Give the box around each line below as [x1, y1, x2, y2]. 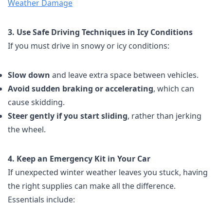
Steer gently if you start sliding [8, 110, 127, 121]
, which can [153, 83, 194, 94]
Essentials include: [8, 194, 75, 205]
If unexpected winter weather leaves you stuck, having [8, 167, 208, 178]
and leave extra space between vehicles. [50, 70, 199, 80]
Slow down [8, 70, 50, 80]
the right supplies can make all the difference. [8, 181, 176, 191]
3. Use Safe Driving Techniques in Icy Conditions [8, 27, 193, 37]
